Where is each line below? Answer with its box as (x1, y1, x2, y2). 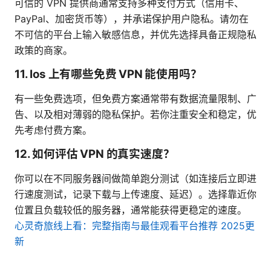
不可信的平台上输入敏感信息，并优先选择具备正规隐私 (15, 28, 256, 41)
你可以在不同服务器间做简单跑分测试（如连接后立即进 (15, 172, 256, 185)
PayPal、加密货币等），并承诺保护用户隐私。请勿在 (15, 13, 249, 25)
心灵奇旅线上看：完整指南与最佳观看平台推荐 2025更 (15, 220, 255, 232)
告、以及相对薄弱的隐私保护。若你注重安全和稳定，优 (15, 108, 256, 121)
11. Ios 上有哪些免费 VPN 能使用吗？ (15, 67, 202, 82)
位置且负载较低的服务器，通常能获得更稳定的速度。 (15, 204, 247, 217)
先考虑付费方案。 (15, 124, 92, 137)
